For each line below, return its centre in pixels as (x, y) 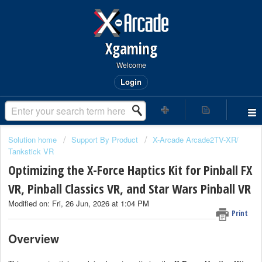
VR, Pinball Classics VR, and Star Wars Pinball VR (130, 189)
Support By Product (105, 139)
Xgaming (131, 49)
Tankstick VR (31, 151)
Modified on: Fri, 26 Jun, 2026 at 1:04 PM (79, 204)
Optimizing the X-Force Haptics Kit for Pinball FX (130, 170)
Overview (34, 238)
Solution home (34, 139)
